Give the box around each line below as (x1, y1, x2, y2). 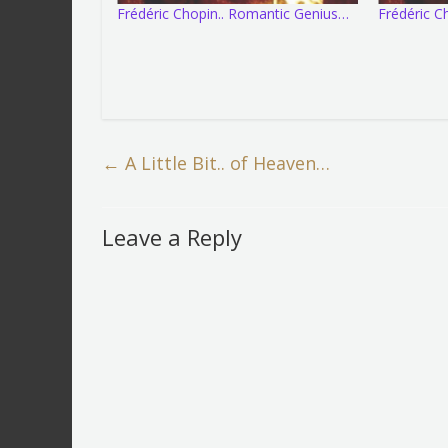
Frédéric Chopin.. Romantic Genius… (117, 3, 349, 23)
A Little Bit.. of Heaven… (120, 150, 330, 175)
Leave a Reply (102, 221, 242, 252)
